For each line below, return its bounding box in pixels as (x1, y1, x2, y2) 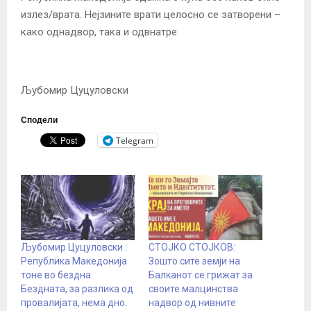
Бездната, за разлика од (21, 283, 133, 295)
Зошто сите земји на (149, 255, 240, 267)
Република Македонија (21, 255, 127, 267)
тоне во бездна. (21, 269, 93, 281)
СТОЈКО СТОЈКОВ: (149, 242, 235, 253)
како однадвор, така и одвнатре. (21, 26, 179, 39)
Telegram (116, 134, 153, 146)
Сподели (21, 113, 58, 128)
